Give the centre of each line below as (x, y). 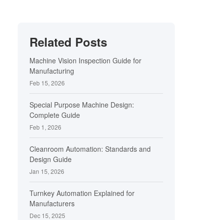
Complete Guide (55, 115)
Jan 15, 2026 (47, 171)
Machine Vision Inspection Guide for (85, 60)
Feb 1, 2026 (45, 127)
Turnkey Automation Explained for (82, 193)
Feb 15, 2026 (47, 83)
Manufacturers (52, 203)
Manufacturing (52, 71)
